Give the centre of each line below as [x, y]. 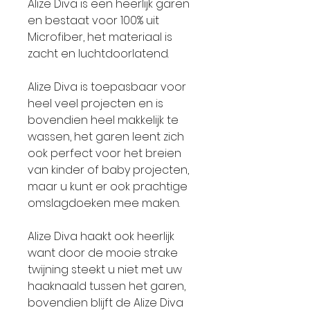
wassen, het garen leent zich [106, 137]
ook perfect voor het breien [104, 153]
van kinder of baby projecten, [108, 170]
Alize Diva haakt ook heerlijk [101, 236]
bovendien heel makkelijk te [103, 120]
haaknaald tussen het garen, [107, 286]
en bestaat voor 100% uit [93, 20]
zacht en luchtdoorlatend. [98, 54]
